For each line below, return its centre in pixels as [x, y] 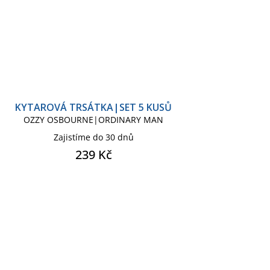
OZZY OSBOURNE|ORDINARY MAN [94, 119]
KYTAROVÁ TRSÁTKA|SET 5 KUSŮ [94, 107]
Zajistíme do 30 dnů [93, 137]
